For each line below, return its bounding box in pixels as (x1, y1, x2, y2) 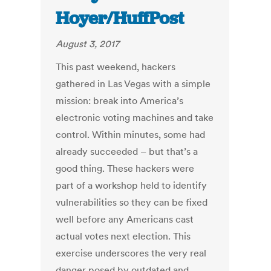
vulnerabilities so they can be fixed (56, 196, 208, 209)
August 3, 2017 (56, 38, 120, 50)
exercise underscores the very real (56, 247, 207, 260)
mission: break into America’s (56, 94, 184, 107)
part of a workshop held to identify (56, 179, 207, 192)
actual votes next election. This (56, 230, 191, 243)
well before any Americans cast (56, 213, 194, 226)
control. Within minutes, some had (56, 128, 206, 141)
